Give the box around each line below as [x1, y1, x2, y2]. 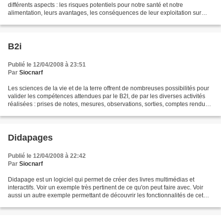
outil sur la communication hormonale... [8, 199, 113, 207]
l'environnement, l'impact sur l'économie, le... [8, 17, 127, 24]
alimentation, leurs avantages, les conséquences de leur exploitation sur [8, 9, 201, 16]
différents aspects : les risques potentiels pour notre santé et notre [8, 1, 183, 8]
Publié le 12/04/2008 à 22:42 [8, 152, 86, 159]
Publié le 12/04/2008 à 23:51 [8, 61, 86, 68]
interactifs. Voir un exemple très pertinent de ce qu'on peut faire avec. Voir [8, 184, 203, 191]
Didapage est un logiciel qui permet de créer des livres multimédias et [8, 176, 194, 183]
